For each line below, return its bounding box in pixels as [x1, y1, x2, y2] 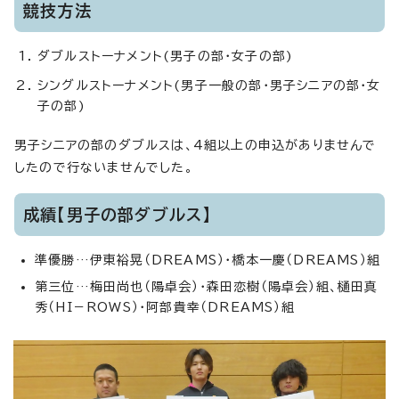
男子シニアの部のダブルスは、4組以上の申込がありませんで [14, 139, 377, 152]
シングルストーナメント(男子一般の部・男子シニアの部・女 [37, 79, 381, 93]
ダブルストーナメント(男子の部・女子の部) [37, 50, 294, 63]
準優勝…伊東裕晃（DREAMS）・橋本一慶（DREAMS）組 [35, 254, 380, 267]
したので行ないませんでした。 [14, 161, 193, 175]
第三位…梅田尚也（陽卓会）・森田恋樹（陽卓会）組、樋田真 [35, 281, 379, 294]
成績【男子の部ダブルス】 [23, 207, 212, 224]
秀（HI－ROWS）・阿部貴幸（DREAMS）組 [35, 301, 295, 314]
